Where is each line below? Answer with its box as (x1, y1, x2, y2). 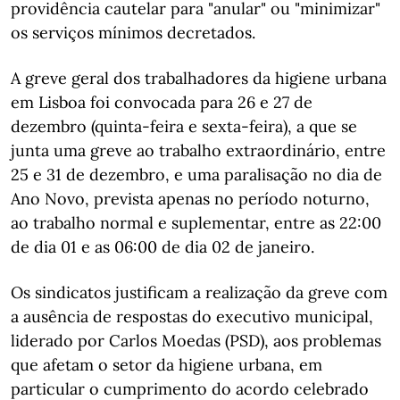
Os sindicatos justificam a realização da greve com (11, 281, 387, 303)
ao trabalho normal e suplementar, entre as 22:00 (11, 212, 381, 233)
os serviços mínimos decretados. (11, 21, 255, 43)
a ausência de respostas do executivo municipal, (11, 305, 373, 327)
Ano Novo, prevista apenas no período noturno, (11, 187, 370, 209)
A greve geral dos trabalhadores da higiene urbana (11, 67, 387, 88)
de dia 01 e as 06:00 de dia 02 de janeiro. (11, 236, 314, 257)
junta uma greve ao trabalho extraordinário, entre (11, 139, 386, 161)
